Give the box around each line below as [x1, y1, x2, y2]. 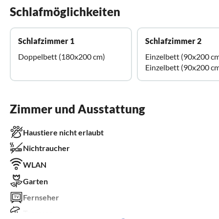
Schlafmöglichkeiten [10, 4, 120, 19]
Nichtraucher [23, 143, 70, 153]
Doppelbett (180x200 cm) [18, 51, 105, 61]
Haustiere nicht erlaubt [23, 127, 104, 137]
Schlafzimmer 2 [145, 36, 201, 45]
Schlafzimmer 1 [18, 36, 74, 45]
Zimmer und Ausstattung [10, 101, 145, 116]
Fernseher [23, 192, 59, 202]
